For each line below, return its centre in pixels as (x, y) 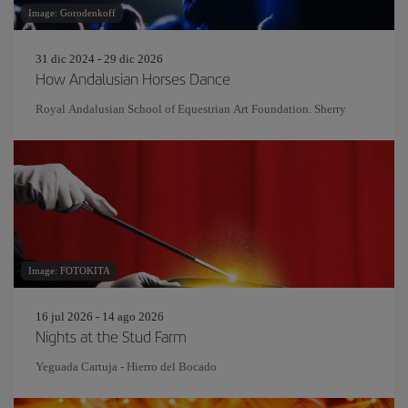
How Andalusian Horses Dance (133, 78)
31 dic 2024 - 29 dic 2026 (99, 58)
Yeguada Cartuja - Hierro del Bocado (126, 366)
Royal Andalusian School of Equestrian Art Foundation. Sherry (191, 108)
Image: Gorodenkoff (72, 12)
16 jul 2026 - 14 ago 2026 (100, 316)
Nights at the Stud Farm (111, 336)
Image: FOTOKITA (69, 270)
